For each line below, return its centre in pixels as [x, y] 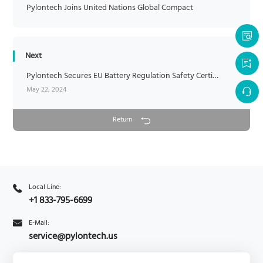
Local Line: [45, 188]
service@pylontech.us [73, 237]
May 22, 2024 [46, 90]
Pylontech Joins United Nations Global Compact [109, 8]
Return [122, 119]
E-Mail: [39, 223]
